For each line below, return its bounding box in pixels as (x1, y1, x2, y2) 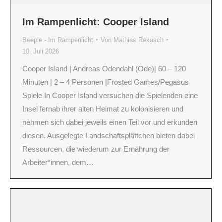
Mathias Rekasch (113, 36, 164, 44)
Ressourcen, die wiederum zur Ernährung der (22, 144, 169, 153)
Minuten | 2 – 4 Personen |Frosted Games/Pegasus (22, 77, 189, 86)
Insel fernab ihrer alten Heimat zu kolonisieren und (22, 104, 183, 113)
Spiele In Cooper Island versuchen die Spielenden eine (22, 91, 198, 100)
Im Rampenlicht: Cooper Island (22, 16, 169, 27)
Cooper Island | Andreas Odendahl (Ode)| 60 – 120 (22, 64, 186, 73)
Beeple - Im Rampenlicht (22, 36, 93, 44)
